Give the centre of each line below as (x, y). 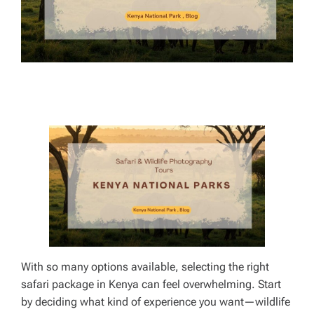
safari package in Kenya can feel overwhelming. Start (151, 285)
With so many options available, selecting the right (145, 267)
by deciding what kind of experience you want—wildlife (156, 302)
